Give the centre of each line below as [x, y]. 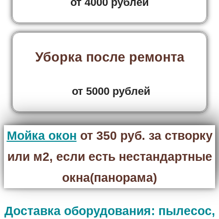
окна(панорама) [109, 177]
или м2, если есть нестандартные [109, 156]
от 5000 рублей [109, 91]
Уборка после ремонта [109, 57]
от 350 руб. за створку [144, 135]
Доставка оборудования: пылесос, [109, 210]
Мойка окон [42, 135]
